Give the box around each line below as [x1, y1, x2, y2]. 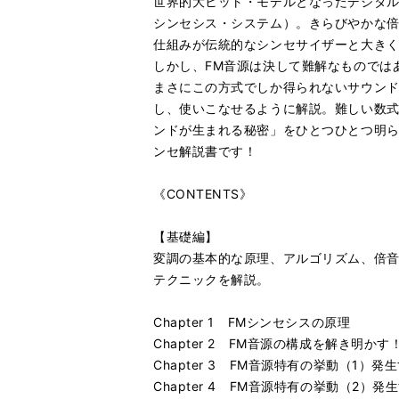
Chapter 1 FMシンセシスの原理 [153, 314, 351, 330]
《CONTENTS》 [153, 186, 253, 201]
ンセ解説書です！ [153, 143, 257, 159]
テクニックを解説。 [153, 272, 271, 287]
